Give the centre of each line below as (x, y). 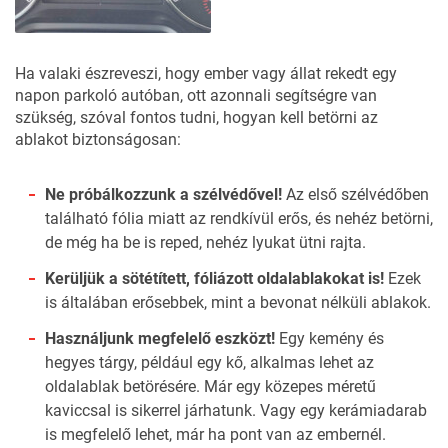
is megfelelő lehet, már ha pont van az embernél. (215, 434)
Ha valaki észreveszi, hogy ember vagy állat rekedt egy (206, 73)
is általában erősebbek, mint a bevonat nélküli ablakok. (238, 302)
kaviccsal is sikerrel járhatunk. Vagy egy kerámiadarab (236, 410)
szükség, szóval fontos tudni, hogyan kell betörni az (196, 117)
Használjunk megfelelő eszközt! (160, 338)
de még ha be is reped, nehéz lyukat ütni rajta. (205, 242)
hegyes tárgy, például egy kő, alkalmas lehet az (209, 362)
